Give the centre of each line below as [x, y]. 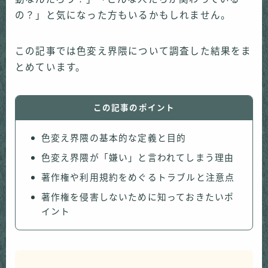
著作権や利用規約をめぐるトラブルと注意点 [138, 178]
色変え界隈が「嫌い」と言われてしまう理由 [138, 158]
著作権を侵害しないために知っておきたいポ [138, 197]
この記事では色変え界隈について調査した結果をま [133, 51]
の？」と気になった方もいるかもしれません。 [123, 15]
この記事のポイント [134, 108]
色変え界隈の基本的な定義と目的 [114, 138]
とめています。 [51, 67]
